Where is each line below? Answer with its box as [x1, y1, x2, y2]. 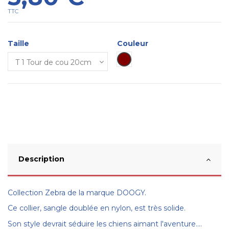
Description [18, 154, 64, 164]
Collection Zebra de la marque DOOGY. [8, 188, 146, 198]
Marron [124, 54, 149, 64]
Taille [8, 39, 29, 49]
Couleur [117, 39, 148, 49]
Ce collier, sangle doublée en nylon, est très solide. [8, 203, 186, 213]
